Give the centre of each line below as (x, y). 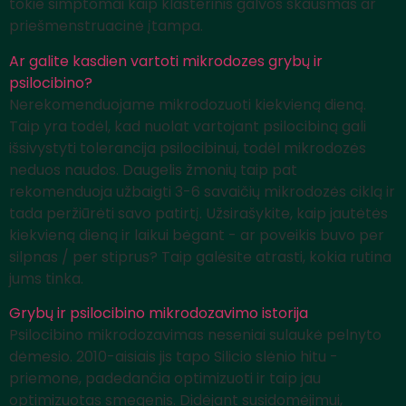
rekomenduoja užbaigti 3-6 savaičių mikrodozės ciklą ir (202, 191)
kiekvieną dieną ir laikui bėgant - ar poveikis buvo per (197, 235)
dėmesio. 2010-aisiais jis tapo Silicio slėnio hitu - (174, 357)
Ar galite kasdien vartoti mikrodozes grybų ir (166, 61)
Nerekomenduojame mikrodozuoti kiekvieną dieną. (188, 104)
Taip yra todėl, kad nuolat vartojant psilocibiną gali (188, 126)
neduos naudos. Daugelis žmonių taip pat (153, 169)
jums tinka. (48, 278)
